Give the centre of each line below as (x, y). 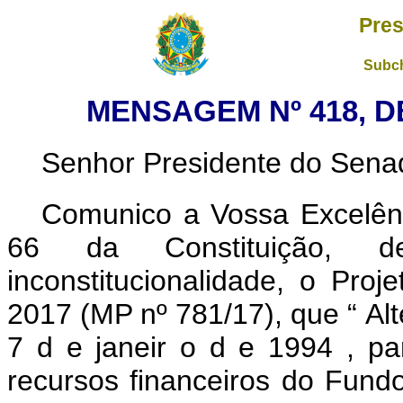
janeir (138, 347)
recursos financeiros (144, 381)
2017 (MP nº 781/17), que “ (187, 314)
